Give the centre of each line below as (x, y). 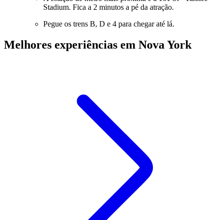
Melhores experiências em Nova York (98, 44)
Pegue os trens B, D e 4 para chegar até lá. (109, 24)
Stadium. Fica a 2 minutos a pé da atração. (109, 7)
